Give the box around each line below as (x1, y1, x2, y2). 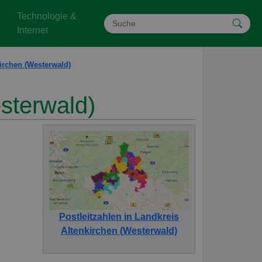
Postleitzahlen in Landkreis (59, 211, 179, 222)
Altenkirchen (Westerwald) (61, 225, 177, 236)
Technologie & (17, 11, 77, 21)
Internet (17, 25, 49, 35)
